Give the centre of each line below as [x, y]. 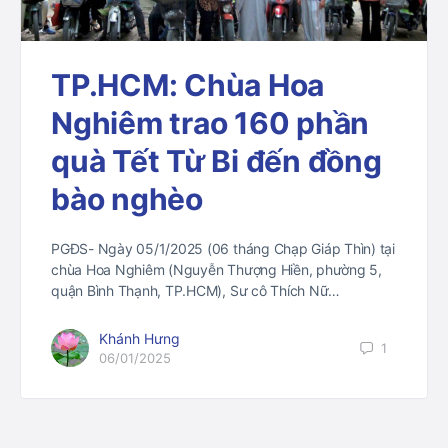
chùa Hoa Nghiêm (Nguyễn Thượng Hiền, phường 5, [216, 270]
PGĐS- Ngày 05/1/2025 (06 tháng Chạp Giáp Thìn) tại [223, 249]
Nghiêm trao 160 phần [210, 123]
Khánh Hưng [139, 339]
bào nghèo [127, 199]
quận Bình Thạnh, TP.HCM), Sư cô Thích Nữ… [196, 291]
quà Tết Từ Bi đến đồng [216, 161]
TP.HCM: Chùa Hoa [188, 85]
